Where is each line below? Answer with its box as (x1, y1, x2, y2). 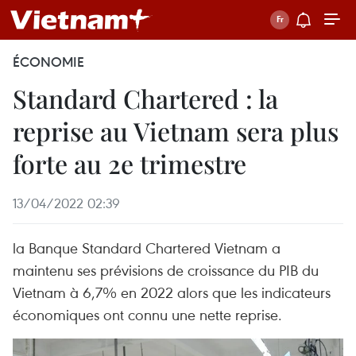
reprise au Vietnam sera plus (13, 114, 339, 148)
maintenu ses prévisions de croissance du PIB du (13, 260, 319, 280)
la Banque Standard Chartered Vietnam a (13, 238, 281, 257)
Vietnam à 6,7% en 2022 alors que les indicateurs (13, 282, 331, 302)
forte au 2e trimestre (13, 146, 246, 180)
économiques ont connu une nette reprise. (13, 304, 282, 324)
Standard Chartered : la (13, 81, 278, 115)
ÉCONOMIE (13, 53, 84, 71)
